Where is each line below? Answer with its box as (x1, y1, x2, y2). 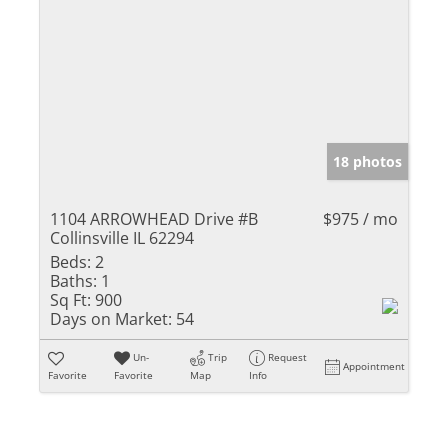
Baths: (50, 269, 97, 292)
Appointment (343, 358, 406, 373)
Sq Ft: (50, 288, 91, 311)
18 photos (333, 151, 402, 171)
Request (268, 349, 308, 364)
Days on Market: (50, 307, 172, 330)
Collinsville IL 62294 (50, 226, 194, 249)
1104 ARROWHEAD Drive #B (50, 207, 258, 230)
